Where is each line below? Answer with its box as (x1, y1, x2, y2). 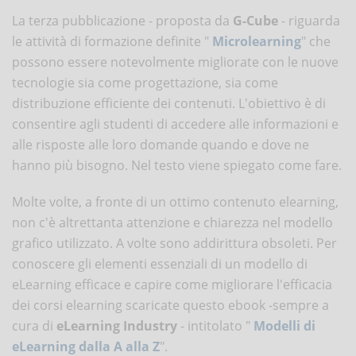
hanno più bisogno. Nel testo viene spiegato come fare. (12, 156, 342, 174)
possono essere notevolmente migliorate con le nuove (12, 52, 339, 71)
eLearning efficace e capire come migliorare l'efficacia (12, 275, 332, 293)
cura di (12, 316, 56, 335)
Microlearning (212, 32, 301, 50)
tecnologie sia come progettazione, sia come (12, 73, 278, 91)
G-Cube (233, 11, 278, 29)
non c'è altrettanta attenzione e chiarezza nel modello (12, 213, 333, 231)
